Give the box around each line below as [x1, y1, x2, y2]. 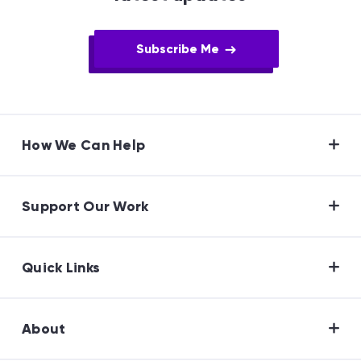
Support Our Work [22, 197, 149, 215]
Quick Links [22, 258, 101, 276]
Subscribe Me [136, 40, 219, 56]
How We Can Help [22, 135, 146, 154]
